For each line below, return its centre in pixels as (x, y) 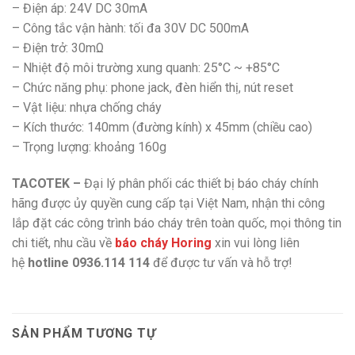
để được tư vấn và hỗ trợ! (221, 263)
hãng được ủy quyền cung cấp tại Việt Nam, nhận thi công (168, 204)
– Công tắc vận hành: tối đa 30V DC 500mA (130, 29)
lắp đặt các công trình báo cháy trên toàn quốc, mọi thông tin (177, 223)
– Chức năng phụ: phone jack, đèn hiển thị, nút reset (153, 88)
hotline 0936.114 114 (89, 263)
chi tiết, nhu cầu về (63, 243)
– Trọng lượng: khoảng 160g (89, 147)
